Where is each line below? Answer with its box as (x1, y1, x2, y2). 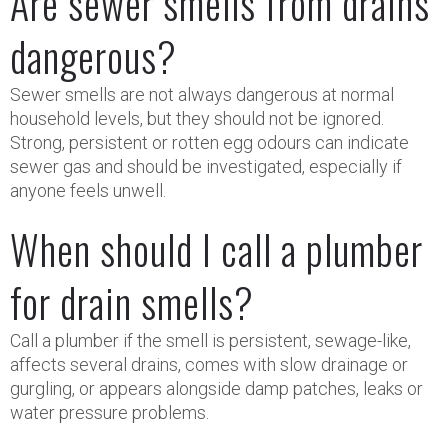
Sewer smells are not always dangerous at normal (10, 84, 394, 105)
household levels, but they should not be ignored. (10, 108, 384, 129)
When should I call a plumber (10, 219, 423, 279)
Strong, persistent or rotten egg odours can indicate (10, 132, 409, 153)
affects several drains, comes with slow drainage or (10, 354, 408, 375)
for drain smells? (10, 272, 254, 332)
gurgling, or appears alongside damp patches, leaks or (10, 378, 423, 399)
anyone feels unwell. (10, 180, 166, 201)
